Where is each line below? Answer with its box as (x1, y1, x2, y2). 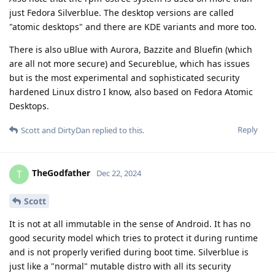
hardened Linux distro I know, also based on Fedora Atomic (9, 85, 253, 98)
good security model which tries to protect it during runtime (9, 232, 258, 244)
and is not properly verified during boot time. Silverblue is (9, 246, 249, 258)
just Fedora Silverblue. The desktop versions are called (9, 6, 234, 18)
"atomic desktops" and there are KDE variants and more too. (9, 20, 257, 33)
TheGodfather (32, 167, 90, 179)
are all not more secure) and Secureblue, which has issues (9, 57, 250, 69)
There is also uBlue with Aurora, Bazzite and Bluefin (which (9, 43, 252, 55)
